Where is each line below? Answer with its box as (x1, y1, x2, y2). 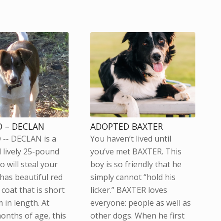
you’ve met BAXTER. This (90, 146, 182, 157)
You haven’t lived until (90, 133, 171, 144)
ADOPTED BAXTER (90, 120, 163, 132)
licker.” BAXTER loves (90, 184, 167, 195)
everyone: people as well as (90, 197, 191, 208)
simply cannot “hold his (90, 171, 176, 183)
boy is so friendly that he (90, 158, 182, 170)
